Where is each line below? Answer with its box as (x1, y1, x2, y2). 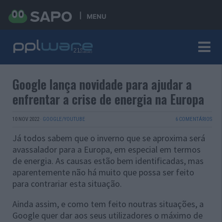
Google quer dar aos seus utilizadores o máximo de (12, 210, 203, 221)
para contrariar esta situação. (12, 178, 122, 189)
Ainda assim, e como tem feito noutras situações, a (12, 198, 204, 210)
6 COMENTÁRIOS (175, 116, 212, 122)
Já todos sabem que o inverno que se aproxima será (12, 132, 205, 144)
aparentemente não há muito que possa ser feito (12, 166, 194, 178)
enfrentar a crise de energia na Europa (12, 90, 204, 108)
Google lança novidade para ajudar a (12, 75, 192, 93)
